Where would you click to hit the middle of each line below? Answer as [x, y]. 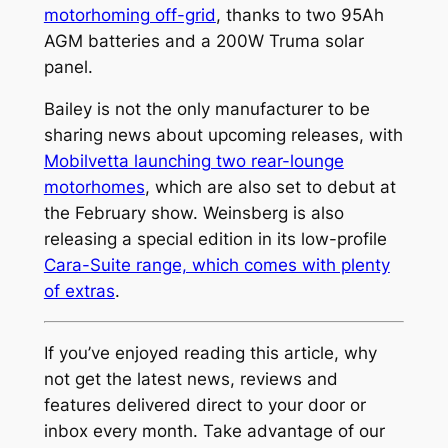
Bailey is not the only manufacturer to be [206, 109]
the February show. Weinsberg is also [193, 213]
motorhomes [94, 187]
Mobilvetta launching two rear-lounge [193, 161]
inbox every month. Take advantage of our [214, 430]
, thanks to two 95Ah [299, 14]
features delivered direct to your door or [204, 404]
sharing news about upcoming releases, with [223, 135]
